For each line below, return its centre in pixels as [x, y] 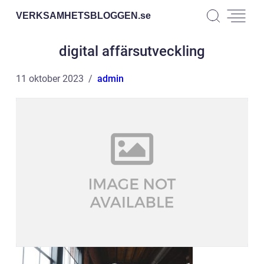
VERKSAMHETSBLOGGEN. [78, 15]
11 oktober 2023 [50, 79]
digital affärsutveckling [132, 51]
